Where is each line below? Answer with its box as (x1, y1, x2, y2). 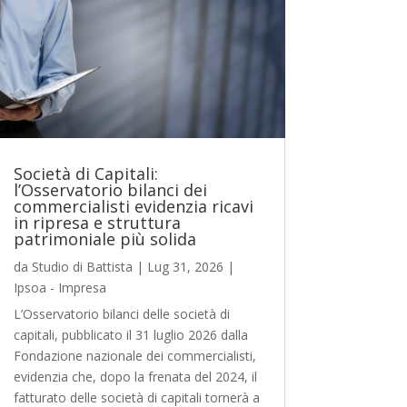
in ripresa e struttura (13, 211, 181, 233)
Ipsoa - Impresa (13, 278, 106, 296)
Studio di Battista (31, 257, 133, 275)
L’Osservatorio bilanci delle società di (13, 304, 230, 323)
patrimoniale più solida (13, 227, 196, 250)
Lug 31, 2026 (146, 257, 223, 275)
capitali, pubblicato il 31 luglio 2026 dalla (13, 325, 248, 343)
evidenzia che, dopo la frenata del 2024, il (13, 367, 257, 385)
